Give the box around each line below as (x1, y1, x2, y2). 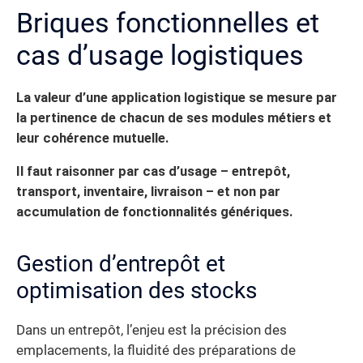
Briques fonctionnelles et (16, 6, 319, 39)
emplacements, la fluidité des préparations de (16, 343, 296, 359)
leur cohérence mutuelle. (16, 130, 169, 146)
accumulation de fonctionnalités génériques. (16, 204, 293, 220)
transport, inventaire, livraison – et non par (16, 184, 280, 200)
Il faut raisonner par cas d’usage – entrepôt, (16, 164, 290, 180)
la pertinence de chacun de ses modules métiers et (16, 109, 331, 126)
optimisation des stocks (16, 277, 257, 305)
